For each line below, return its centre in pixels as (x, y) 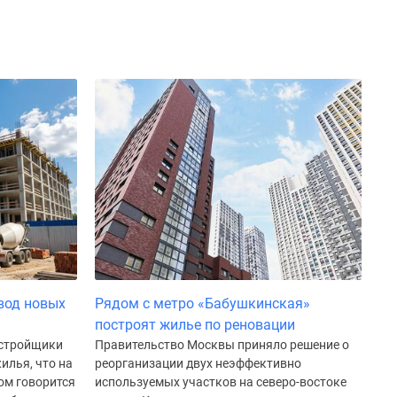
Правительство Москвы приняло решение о (222, 344)
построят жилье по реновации (195, 324)
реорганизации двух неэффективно (198, 363)
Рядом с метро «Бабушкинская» (202, 303)
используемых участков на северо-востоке (221, 381)
